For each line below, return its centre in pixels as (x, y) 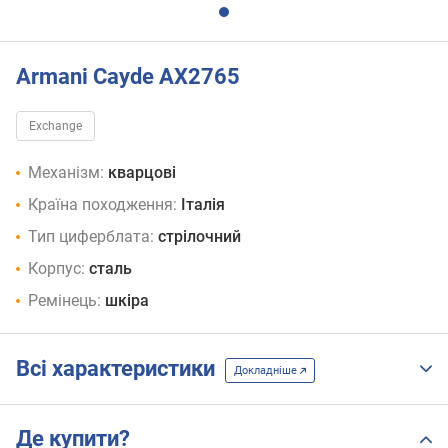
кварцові (142, 173)
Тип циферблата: (91, 237)
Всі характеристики (120, 369)
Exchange (55, 126)
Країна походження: (102, 205)
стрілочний (199, 237)
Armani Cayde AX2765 (128, 76)
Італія (203, 205)
